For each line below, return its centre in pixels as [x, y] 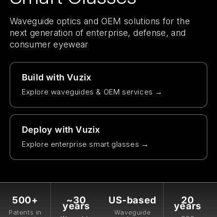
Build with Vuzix [57, 77]
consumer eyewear [49, 44]
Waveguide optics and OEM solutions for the [100, 21]
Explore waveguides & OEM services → [92, 92]
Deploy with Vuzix [61, 130]
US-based [132, 200]
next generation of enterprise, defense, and [98, 33]
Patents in [25, 212]
